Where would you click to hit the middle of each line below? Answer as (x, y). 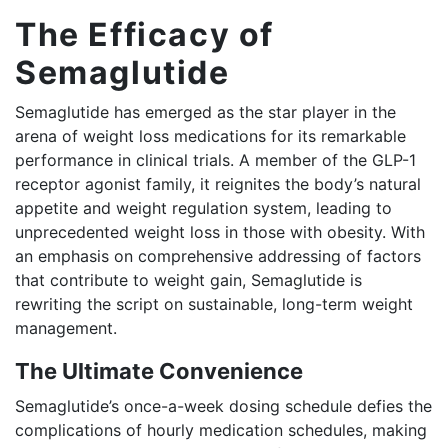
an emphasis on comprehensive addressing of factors (218, 255)
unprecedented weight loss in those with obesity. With (220, 231)
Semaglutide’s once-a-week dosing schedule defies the (223, 405)
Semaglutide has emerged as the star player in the (205, 111)
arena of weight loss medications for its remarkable (210, 135)
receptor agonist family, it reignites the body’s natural (218, 183)
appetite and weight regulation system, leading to (203, 207)
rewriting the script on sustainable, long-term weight (214, 303)
